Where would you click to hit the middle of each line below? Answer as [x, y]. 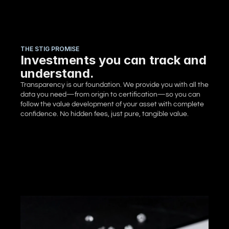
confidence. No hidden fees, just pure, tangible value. [105, 114]
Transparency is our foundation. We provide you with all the [114, 85]
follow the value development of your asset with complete [112, 105]
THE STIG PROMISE [50, 49]
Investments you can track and [113, 60]
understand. [57, 74]
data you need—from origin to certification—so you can [110, 95]
